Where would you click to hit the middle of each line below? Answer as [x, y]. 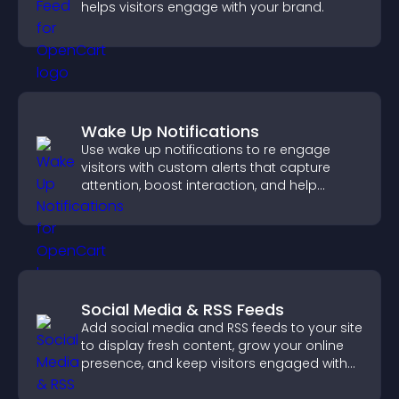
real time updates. [139, 381]
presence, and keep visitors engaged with [214, 363]
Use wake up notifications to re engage [206, 150]
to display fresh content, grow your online [212, 346]
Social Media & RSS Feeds [183, 309]
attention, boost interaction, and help [199, 185]
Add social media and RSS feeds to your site [222, 328]
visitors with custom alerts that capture [206, 167]
